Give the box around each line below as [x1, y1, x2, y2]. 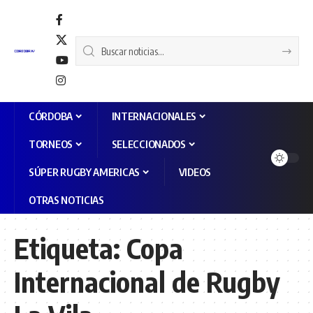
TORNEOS [29, 138, 73, 150]
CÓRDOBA [29, 110, 73, 122]
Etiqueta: [14, 231, 126, 265]
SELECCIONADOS [111, 138, 186, 150]
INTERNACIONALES [111, 110, 197, 122]
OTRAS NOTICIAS [29, 194, 104, 206]
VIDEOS [178, 166, 211, 178]
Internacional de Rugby [14, 264, 280, 299]
